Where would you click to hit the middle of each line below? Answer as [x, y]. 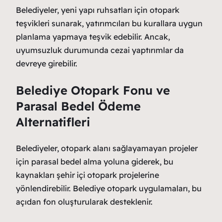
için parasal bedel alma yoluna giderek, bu [95, 162]
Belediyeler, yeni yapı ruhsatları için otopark [98, 10]
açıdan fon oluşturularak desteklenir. [84, 202]
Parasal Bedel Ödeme [78, 106]
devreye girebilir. [47, 64]
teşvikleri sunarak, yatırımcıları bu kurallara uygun [109, 24]
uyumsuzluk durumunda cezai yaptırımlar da [100, 50]
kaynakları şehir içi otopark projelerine [87, 175]
